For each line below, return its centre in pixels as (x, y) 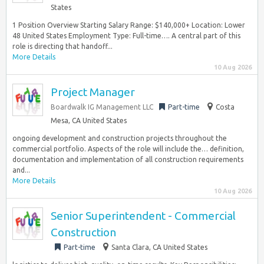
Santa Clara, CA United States (159, 247)
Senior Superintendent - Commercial (143, 216)
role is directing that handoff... (62, 46)
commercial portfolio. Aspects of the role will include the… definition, (128, 149)
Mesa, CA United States (89, 121)
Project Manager (93, 92)
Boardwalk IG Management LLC (102, 107)
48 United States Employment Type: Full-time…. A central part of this (126, 36)
